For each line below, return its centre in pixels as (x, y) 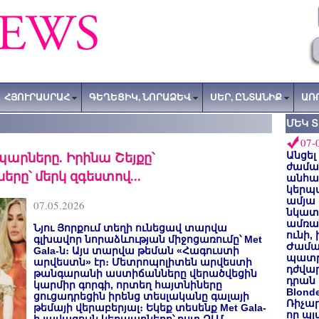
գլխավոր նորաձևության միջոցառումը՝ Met (148, 239)
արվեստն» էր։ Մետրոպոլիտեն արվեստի (143, 262)
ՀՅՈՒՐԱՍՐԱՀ (37, 97)
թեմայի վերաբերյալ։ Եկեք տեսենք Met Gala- (150, 308)
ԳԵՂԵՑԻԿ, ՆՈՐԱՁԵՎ (140, 97)
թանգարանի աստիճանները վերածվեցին (145, 273)
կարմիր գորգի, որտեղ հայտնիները (128, 285)
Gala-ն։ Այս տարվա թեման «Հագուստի (136, 251)
